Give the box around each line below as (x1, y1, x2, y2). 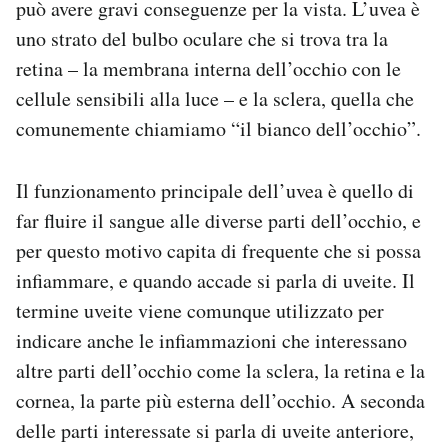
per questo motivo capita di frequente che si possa (16, 237, 421, 265)
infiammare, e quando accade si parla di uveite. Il (16, 267, 415, 295)
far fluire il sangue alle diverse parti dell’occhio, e (16, 207, 421, 235)
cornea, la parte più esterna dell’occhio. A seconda (16, 387, 425, 415)
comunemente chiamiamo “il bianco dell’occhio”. (16, 115, 421, 143)
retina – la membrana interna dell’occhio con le (16, 55, 401, 83)
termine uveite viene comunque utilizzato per (16, 297, 384, 325)
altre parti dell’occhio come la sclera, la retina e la (16, 357, 425, 385)
